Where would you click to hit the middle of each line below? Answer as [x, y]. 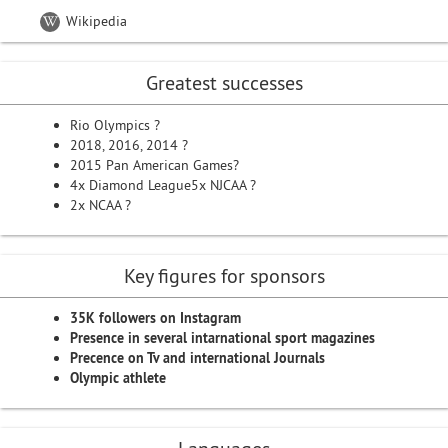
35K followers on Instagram [157, 318]
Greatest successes [224, 82]
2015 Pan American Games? [154, 165]
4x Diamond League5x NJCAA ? [163, 185]
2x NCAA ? [100, 205]
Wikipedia [94, 21]
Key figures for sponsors [224, 275]
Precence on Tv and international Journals [197, 358]
